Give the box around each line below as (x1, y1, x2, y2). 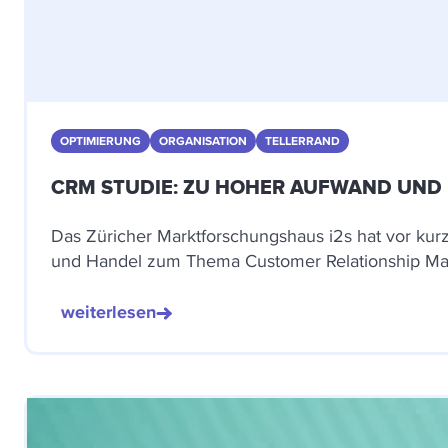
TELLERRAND (265, 132, 340, 150)
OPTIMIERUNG (60, 132, 141, 150)
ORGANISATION (159, 132, 247, 150)
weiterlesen (61, 299, 156, 325)
